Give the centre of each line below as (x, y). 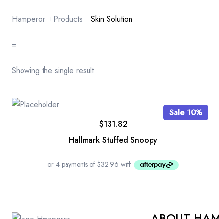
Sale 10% (186, 112)
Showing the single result (53, 71)
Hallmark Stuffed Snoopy (113, 140)
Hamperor (28, 19)
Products (68, 19)
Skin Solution (112, 19)
